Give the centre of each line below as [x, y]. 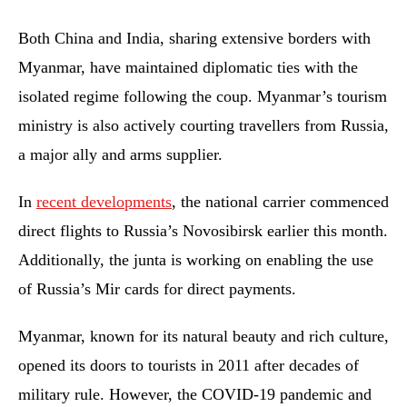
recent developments [104, 202]
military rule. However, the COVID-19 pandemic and [195, 394]
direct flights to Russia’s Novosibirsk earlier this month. [203, 231]
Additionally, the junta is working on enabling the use [196, 260]
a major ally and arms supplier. [120, 154]
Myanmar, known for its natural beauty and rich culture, [203, 336]
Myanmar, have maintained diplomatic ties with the [188, 67]
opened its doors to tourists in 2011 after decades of [189, 365]
